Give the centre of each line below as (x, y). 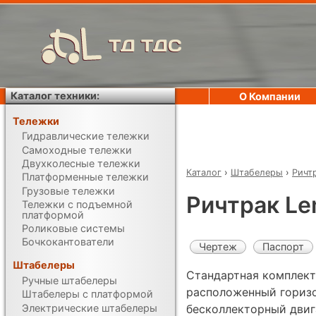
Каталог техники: (55, 96)
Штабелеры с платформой (88, 294)
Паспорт (283, 246)
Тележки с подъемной (78, 204)
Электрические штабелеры (90, 308)
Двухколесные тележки (81, 163)
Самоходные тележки (77, 150)
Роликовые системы (74, 229)
